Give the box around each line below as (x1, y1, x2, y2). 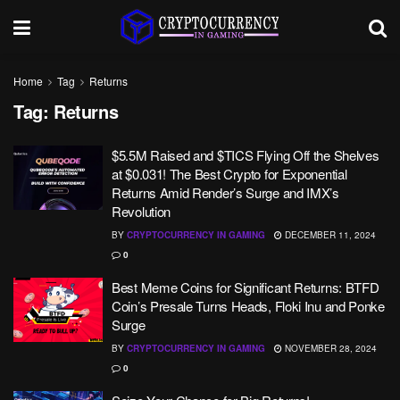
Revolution (112, 202, 171, 221)
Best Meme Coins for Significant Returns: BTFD (112, 278, 379, 296)
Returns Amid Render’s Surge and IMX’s (112, 183, 339, 202)
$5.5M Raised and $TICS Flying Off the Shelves (112, 146, 379, 164)
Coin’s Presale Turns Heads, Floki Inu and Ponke (112, 296, 385, 315)
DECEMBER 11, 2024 (282, 229, 376, 241)
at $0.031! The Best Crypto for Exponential (112, 164, 347, 183)
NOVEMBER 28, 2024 (282, 342, 377, 354)
